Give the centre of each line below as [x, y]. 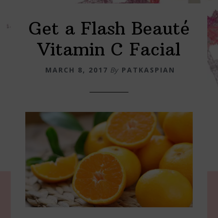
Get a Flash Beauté [109, 29]
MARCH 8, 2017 [76, 70]
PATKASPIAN [148, 70]
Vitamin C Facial [109, 50]
